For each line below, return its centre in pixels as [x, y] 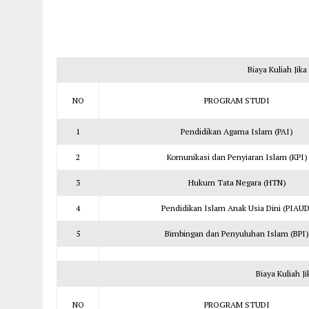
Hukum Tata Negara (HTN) [237, 182]
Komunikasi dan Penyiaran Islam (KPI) [237, 157]
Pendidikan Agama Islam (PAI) [237, 131]
